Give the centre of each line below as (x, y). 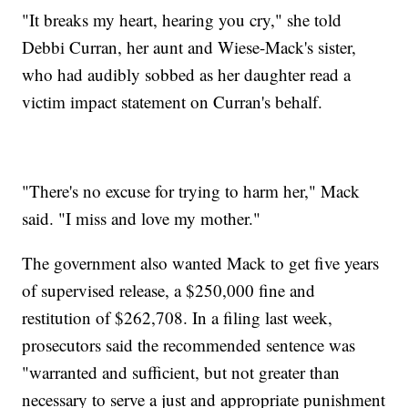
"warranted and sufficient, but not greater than (181, 372)
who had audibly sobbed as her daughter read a (187, 75)
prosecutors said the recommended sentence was (189, 345)
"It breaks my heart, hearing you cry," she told (182, 20)
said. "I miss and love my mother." (142, 219)
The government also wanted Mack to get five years (201, 263)
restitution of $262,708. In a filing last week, (178, 318)
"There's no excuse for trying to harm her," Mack (191, 191)
